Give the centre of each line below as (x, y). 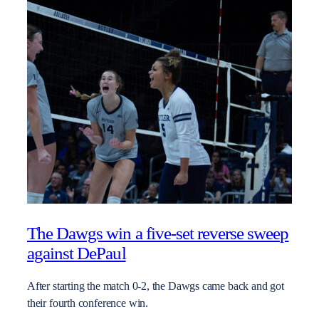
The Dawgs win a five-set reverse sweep (158, 233)
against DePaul (77, 253)
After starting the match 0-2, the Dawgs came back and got (156, 287)
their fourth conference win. (88, 304)
